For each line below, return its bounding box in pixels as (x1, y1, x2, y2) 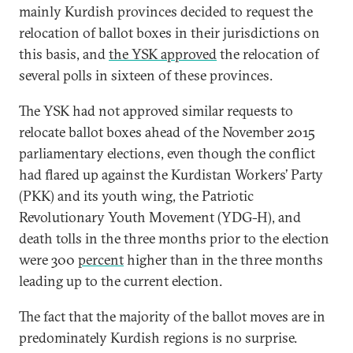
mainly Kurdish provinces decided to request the (19, 2, 313, 20)
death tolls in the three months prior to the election (19, 229, 329, 247)
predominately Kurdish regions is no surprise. (19, 329, 297, 347)
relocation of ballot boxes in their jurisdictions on (19, 24, 320, 42)
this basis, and (19, 45, 109, 63)
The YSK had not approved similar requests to (19, 102, 293, 120)
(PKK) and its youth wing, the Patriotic (19, 187, 254, 205)
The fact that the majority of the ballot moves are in (19, 307, 325, 325)
